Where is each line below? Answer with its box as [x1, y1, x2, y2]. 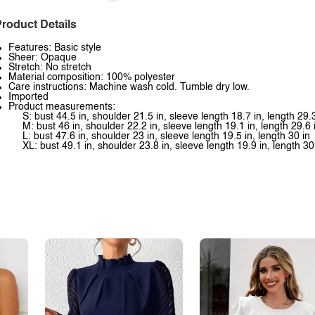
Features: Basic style [8, 43, 101, 53]
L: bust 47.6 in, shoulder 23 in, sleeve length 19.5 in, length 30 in [22, 131, 310, 141]
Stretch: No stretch [8, 63, 91, 72]
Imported [8, 92, 49, 102]
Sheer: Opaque [8, 53, 77, 63]
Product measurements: [8, 102, 115, 112]
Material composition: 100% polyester [8, 72, 175, 82]
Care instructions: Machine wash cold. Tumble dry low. [8, 82, 250, 92]
